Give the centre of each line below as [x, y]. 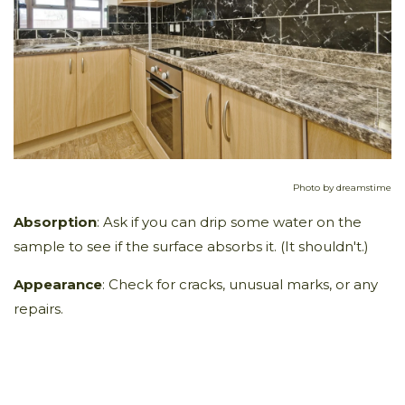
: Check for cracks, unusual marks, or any [240, 284]
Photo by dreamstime [342, 187]
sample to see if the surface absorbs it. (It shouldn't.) [191, 246]
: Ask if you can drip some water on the [229, 221]
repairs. [38, 308]
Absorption [55, 221]
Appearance [58, 284]
